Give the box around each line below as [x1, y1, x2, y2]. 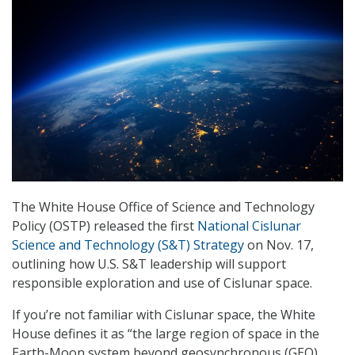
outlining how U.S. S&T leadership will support [12, 255, 286, 273]
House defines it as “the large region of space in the [12, 325, 319, 343]
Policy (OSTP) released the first [12, 217, 197, 235]
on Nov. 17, [244, 236, 314, 254]
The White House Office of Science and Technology [12, 198, 315, 216]
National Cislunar [197, 217, 301, 235]
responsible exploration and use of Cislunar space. [12, 274, 312, 292]
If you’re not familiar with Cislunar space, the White [12, 306, 315, 324]
